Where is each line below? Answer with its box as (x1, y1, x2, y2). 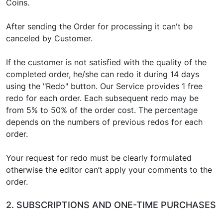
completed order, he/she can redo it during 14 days (6, 69, 199, 79)
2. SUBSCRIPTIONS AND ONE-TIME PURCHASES (6, 200, 216, 210)
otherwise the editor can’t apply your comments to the (6, 165, 212, 175)
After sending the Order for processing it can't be (6, 21, 193, 31)
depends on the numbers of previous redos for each (6, 117, 203, 127)
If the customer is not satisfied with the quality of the (6, 57, 207, 67)
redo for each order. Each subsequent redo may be (6, 93, 199, 103)
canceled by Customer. (6, 33, 93, 43)
